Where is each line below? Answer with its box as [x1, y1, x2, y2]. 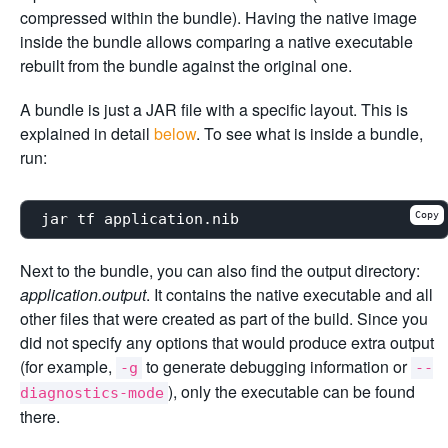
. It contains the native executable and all [146, 282, 433, 306]
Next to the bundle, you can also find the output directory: [20, 258, 420, 282]
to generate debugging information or [142, 354, 411, 378]
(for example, [20, 354, 116, 378]
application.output [20, 282, 146, 306]
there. [20, 404, 60, 428]
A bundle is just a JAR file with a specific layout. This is [20, 97, 408, 121]
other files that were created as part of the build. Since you [20, 306, 428, 330]
